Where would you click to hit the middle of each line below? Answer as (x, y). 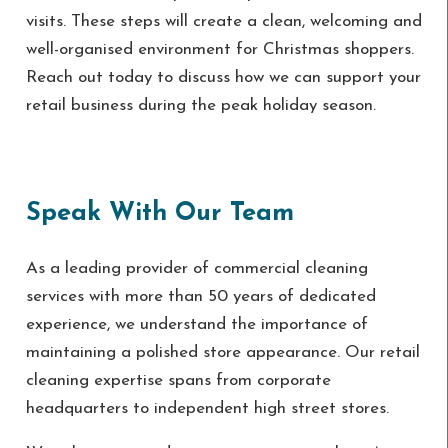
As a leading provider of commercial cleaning (196, 268)
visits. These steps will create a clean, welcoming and (223, 22)
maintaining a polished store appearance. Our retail (222, 352)
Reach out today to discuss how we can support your (223, 78)
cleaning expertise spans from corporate (178, 380)
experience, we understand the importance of (196, 324)
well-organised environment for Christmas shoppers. (219, 50)
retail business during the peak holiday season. (200, 106)
